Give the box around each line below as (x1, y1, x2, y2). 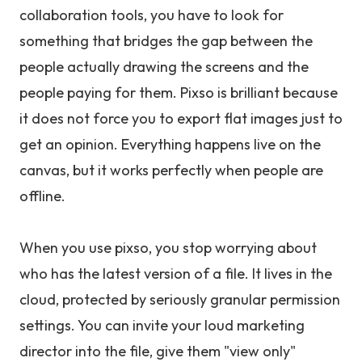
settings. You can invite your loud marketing (19, 316, 305, 335)
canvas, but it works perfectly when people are (19, 161, 323, 179)
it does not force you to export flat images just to (19, 109, 343, 128)
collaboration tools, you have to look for (19, 6, 284, 24)
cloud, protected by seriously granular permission (19, 290, 340, 309)
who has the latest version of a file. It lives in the (19, 264, 332, 283)
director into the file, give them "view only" (19, 342, 296, 360)
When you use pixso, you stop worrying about (19, 238, 317, 257)
